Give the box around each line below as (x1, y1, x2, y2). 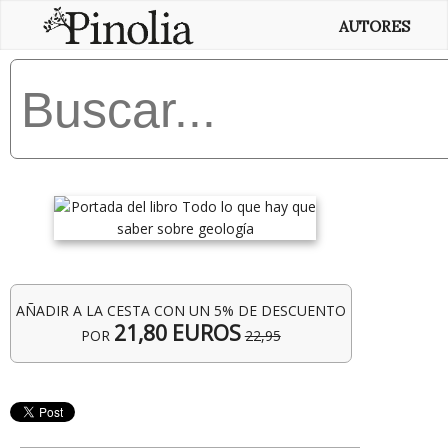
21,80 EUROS (113, 319, 241, 347)
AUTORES (338, 17, 410, 36)
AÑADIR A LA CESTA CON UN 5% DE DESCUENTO (15, 301, 346, 320)
